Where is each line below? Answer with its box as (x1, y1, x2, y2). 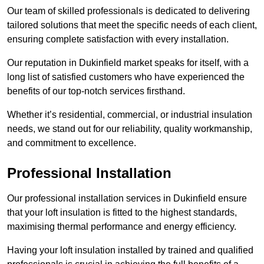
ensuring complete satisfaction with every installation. (7, 34, 229, 45)
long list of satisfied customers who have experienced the (7, 72, 245, 82)
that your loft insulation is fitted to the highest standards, (7, 207, 237, 218)
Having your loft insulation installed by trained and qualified (7, 245, 253, 256)
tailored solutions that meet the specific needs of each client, (7, 20, 257, 31)
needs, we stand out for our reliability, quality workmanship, (7, 124, 252, 134)
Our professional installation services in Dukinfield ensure (7, 193, 247, 204)
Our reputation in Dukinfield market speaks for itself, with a (7, 58, 249, 68)
